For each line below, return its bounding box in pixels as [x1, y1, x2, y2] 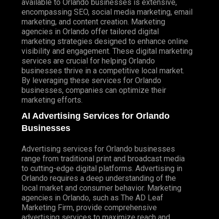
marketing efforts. [22, 95, 83, 105]
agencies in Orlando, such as [22, 193, 121, 202]
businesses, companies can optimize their [22, 85, 166, 95]
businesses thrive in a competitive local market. [22, 66, 184, 75]
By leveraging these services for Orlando [22, 75, 161, 85]
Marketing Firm [22, 202, 73, 212]
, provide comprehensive [73, 202, 157, 212]
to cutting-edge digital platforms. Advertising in [22, 163, 182, 173]
